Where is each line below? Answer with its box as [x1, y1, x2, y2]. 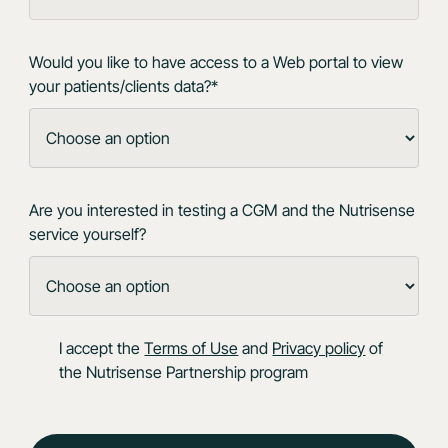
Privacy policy [272, 338, 366, 358]
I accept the [59, 338, 145, 358]
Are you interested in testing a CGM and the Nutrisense [29, 200, 416, 220]
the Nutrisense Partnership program [59, 362, 309, 382]
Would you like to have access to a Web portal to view [29, 52, 404, 72]
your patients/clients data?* [29, 76, 219, 96]
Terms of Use [144, 338, 239, 358]
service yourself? [29, 224, 147, 244]
